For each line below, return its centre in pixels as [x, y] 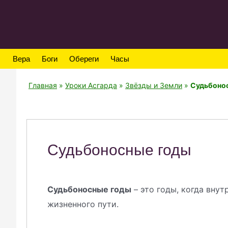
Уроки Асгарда [91, 85]
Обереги [84, 59]
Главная [43, 85]
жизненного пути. [83, 204]
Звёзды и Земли [154, 85]
